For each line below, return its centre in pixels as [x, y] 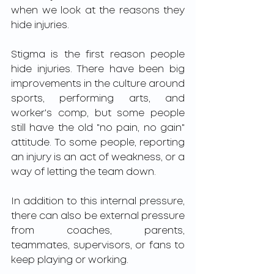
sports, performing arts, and [98, 99]
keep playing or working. [71, 260]
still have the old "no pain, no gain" [98, 128]
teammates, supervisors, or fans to [98, 246]
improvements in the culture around [98, 84]
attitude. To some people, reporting [98, 143]
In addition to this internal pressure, [98, 202]
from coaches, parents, [98, 231]
